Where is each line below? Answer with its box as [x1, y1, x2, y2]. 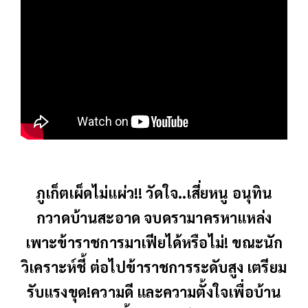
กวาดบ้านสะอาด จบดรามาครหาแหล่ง [36, 208, 272, 228]
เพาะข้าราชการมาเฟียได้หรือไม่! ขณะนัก [25, 232, 283, 252]
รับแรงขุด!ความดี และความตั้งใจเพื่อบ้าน [26, 282, 282, 302]
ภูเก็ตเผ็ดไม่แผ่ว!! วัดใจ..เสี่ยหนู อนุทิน [35, 183, 273, 203]
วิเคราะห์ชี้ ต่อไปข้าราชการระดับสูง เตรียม [21, 257, 287, 277]
